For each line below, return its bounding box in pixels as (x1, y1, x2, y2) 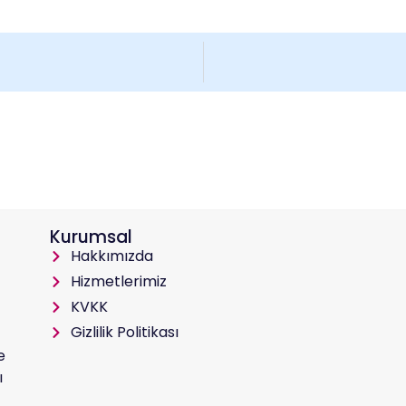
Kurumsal (50, 224, 133, 249)
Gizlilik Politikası (70, 321, 179, 343)
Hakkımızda (70, 245, 153, 266)
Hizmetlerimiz (70, 270, 167, 292)
